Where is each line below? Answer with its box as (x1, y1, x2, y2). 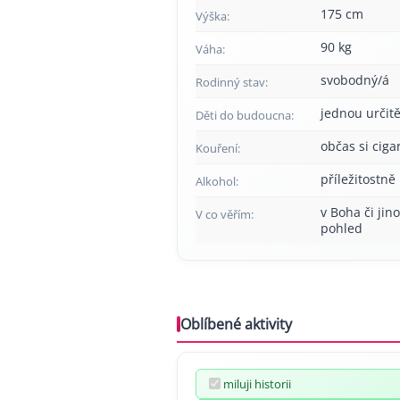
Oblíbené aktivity (180, 313, 292, 334)
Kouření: (196, 139, 240, 156)
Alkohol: (196, 172, 238, 189)
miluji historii (223, 375, 291, 392)
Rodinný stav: (196, 73, 268, 90)
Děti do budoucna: (196, 106, 294, 123)
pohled (321, 219, 362, 237)
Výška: (196, 7, 229, 24)
